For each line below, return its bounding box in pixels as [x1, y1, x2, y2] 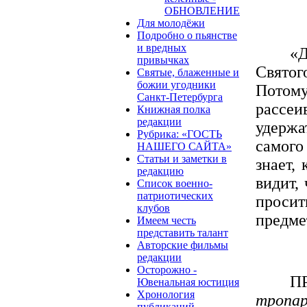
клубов [137, 201, 170, 214]
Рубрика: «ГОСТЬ [137, 127, 222, 140]
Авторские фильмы [137, 238, 228, 251]
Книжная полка [137, 103, 210, 115]
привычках [137, 53, 189, 66]
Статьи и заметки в [137, 152, 227, 164]
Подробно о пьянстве [137, 29, 237, 41]
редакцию [137, 164, 184, 177]
